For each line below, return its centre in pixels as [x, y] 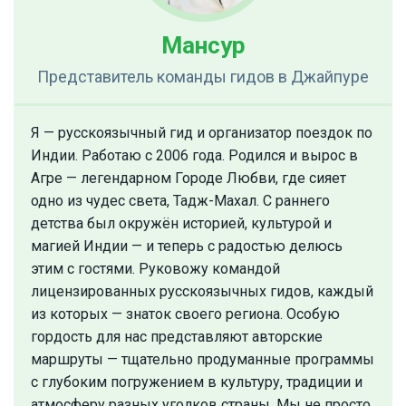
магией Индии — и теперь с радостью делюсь [187, 246]
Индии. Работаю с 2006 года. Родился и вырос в [194, 156]
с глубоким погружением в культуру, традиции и [197, 382]
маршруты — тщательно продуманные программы [203, 360]
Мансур [203, 46]
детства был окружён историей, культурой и [181, 224]
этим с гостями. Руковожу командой [155, 269]
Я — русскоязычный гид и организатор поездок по [202, 133]
